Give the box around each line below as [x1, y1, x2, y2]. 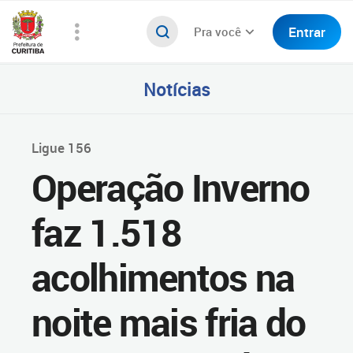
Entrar [288, 22, 325, 41]
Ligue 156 [32, 139, 91, 157]
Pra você [194, 24, 241, 39]
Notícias [143, 76, 210, 101]
